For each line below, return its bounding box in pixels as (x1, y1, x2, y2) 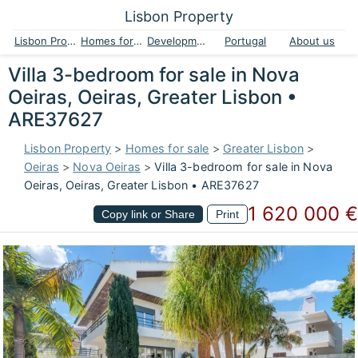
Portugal (225, 34, 267, 47)
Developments (197, 34, 206, 47)
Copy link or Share (101, 207, 195, 221)
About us (288, 34, 335, 47)
